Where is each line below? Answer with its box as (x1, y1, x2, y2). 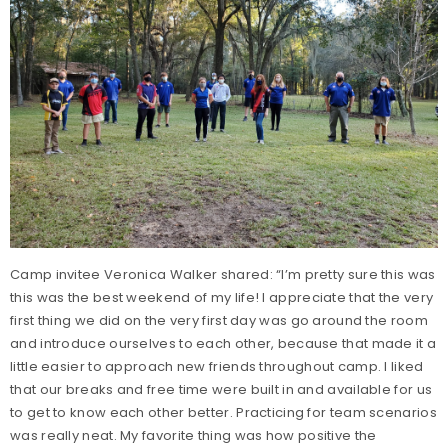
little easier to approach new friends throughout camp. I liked (10, 357, 424, 376)
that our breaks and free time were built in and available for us (10, 380, 433, 399)
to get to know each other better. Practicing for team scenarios (10, 403, 437, 422)
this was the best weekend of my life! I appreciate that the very (10, 288, 434, 307)
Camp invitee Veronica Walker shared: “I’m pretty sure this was (10, 265, 436, 284)
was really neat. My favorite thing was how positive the (10, 426, 377, 445)
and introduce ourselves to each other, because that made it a (10, 334, 437, 353)
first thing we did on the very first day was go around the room (10, 311, 428, 330)
